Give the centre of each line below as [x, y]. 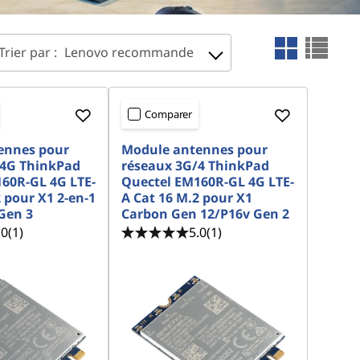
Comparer [169, 114]
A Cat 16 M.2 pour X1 [187, 198]
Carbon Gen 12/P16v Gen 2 [206, 214]
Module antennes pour [195, 149]
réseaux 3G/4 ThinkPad [196, 166]
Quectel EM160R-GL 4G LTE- [208, 182]
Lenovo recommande [129, 52]
